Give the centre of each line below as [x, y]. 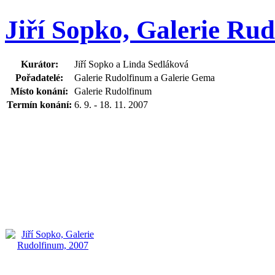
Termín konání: [39, 104]
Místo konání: [39, 91]
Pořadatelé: [39, 77]
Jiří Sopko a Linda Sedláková [131, 64]
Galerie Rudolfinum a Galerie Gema [145, 77]
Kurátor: [39, 64]
